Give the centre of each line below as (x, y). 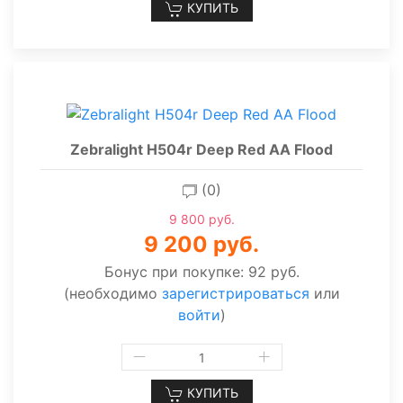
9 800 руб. (201, 219)
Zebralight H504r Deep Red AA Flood (201, 150)
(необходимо (112, 294)
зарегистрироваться (235, 294)
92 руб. (273, 272)
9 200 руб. (201, 245)
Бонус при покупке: (176, 272)
